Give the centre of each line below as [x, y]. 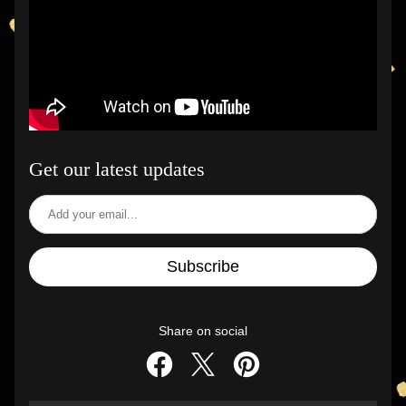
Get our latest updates [117, 169]
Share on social [203, 331]
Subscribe [203, 266]
